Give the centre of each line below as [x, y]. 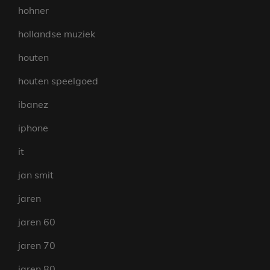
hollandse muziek [57, 34]
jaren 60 [37, 222]
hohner [33, 11]
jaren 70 [37, 246]
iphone [33, 128]
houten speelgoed [58, 81]
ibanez [33, 105]
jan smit [36, 175]
